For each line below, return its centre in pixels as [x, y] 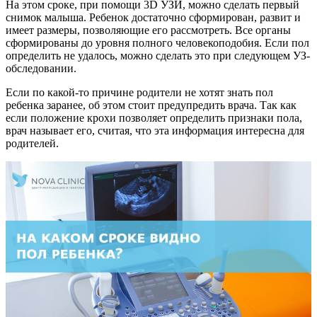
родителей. [32, 143]
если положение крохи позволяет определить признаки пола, [154, 117]
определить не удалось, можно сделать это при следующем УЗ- [158, 55]
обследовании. [41, 68]
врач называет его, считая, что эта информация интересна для [155, 130]
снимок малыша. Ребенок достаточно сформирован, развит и [153, 17]
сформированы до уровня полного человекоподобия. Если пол [157, 42]
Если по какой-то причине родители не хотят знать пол [139, 92]
